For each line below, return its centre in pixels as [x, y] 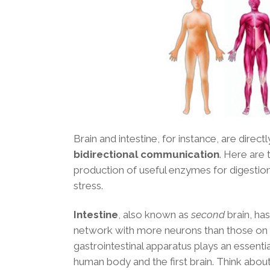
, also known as [155, 214]
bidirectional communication [146, 154]
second [209, 214]
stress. [88, 185]
